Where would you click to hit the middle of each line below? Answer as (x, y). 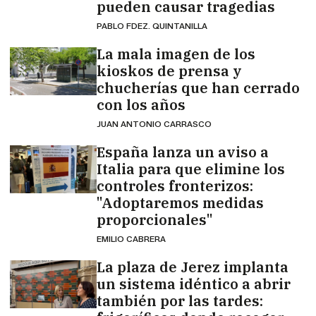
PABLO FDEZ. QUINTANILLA (152, 25)
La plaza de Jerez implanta (192, 267)
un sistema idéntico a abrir (193, 284)
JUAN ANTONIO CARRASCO (154, 123)
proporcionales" (154, 219)
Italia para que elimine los (190, 169)
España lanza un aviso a (182, 152)
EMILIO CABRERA (131, 238)
